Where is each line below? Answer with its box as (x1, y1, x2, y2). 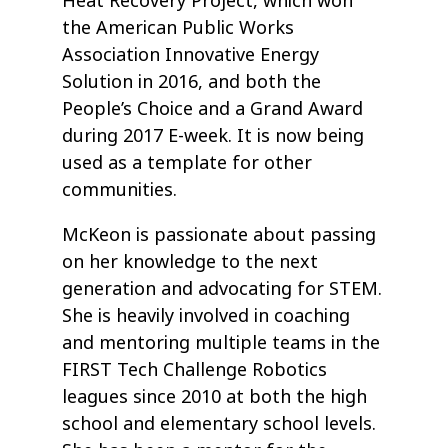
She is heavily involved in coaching (62, 303, 351, 330)
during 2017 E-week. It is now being (62, 123, 365, 150)
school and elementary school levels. (62, 411, 377, 438)
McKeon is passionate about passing (62, 222, 377, 249)
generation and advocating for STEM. (62, 276, 383, 303)
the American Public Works (62, 15, 295, 42)
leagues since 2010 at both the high (62, 384, 368, 411)
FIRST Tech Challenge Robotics (62, 357, 328, 384)
